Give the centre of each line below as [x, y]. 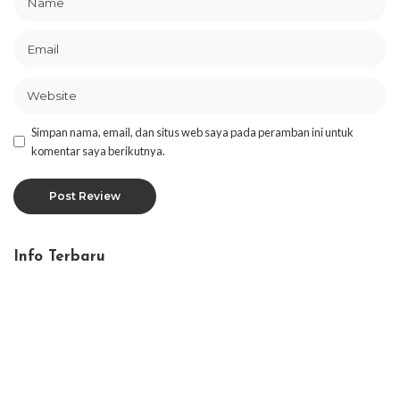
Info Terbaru [59, 256]
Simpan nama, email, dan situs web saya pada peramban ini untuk [192, 132]
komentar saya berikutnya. [98, 150]
